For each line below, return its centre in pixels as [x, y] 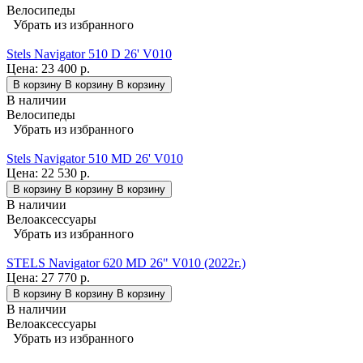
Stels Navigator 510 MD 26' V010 [95, 158]
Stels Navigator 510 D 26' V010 [89, 53]
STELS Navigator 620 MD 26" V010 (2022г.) [126, 263]
